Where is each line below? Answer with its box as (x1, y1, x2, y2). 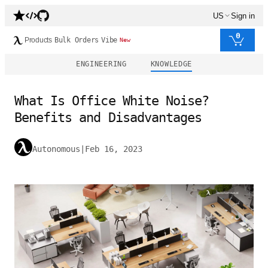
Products (25, 36, 52, 44)
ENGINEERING (75, 60, 127, 68)
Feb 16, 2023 (85, 144, 142, 154)
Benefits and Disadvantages (14, 110, 202, 125)
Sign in (231, 11, 255, 20)
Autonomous (32, 144, 80, 154)
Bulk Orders (54, 36, 99, 44)
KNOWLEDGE (150, 60, 193, 68)
